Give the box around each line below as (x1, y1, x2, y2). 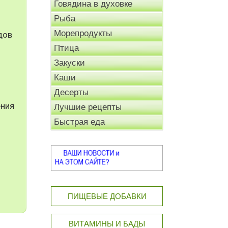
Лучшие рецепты (54, 102, 122, 112)
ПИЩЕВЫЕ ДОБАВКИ (67, 192, 147, 201)
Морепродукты (54, 28, 112, 39)
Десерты (54, 88, 89, 98)
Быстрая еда (54, 117, 105, 127)
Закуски (54, 58, 85, 68)
